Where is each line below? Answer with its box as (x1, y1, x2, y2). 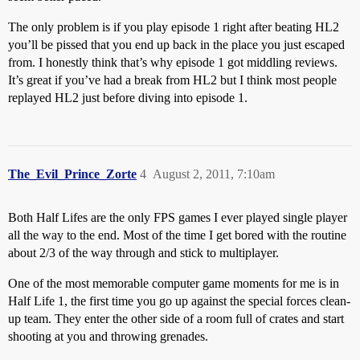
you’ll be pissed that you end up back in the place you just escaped (8, 38, 345, 51)
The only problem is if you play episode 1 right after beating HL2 (8, 20, 339, 34)
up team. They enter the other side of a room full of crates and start (8, 312, 344, 325)
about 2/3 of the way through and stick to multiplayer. (8, 246, 279, 260)
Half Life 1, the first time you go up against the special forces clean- (8, 294, 350, 308)
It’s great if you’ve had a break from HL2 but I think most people (8, 73, 337, 87)
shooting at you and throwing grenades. (8, 329, 208, 343)
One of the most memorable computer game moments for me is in (8, 276, 339, 290)
